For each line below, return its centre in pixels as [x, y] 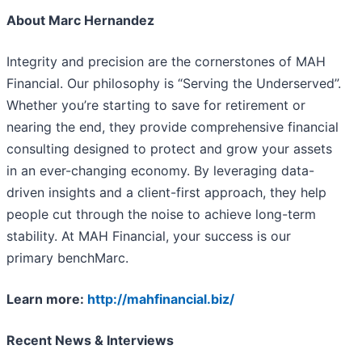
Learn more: [47, 299]
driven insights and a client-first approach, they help [166, 193]
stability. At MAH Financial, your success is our [149, 236]
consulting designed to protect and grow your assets [169, 149]
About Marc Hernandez [80, 21]
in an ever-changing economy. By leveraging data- [160, 171]
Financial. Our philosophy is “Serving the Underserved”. [174, 84]
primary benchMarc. [67, 258]
